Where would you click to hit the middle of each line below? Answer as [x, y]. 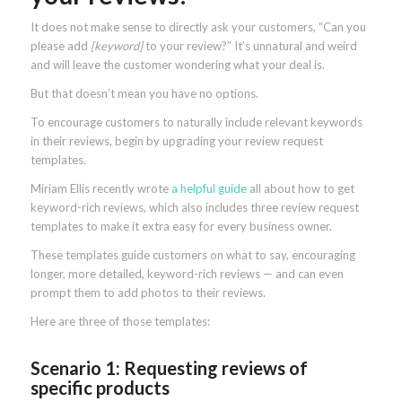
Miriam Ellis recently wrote [100, 189]
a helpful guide [209, 189]
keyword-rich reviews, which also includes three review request [194, 208]
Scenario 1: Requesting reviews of [169, 368]
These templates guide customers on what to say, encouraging [192, 255]
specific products [100, 388]
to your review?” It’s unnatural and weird [251, 45]
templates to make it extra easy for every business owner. [181, 227]
